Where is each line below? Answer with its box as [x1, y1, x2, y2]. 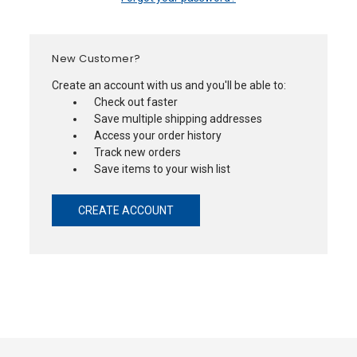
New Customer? [52, 50, 141, 66]
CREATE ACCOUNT [77, 203, 174, 217]
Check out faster [93, 95, 178, 108]
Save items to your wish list [93, 162, 230, 175]
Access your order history [93, 128, 222, 142]
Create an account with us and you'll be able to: [52, 78, 286, 92]
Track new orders [93, 145, 181, 159]
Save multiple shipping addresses [93, 112, 262, 125]
